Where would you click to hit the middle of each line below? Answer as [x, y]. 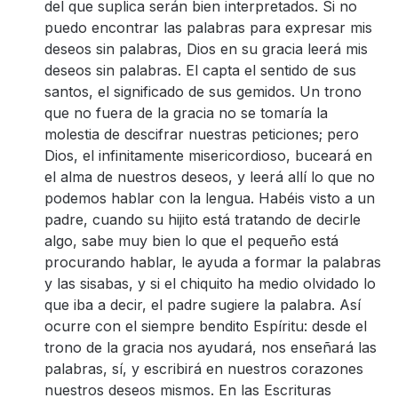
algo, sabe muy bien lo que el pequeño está [191, 241]
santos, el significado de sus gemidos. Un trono [203, 92]
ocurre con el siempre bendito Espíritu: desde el [206, 326]
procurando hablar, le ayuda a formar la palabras [213, 262]
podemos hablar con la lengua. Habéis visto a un [210, 198]
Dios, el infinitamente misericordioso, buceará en [208, 155]
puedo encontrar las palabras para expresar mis [208, 28]
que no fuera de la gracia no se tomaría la [186, 113]
